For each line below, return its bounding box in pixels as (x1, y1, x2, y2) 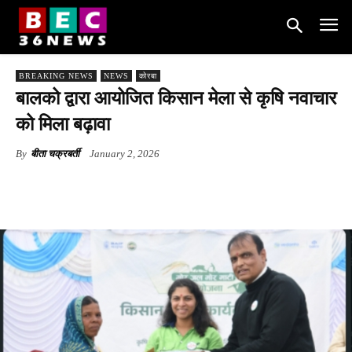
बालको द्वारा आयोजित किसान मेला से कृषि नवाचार (16, 87, 336, 108)
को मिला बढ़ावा (16, 113, 110, 134)
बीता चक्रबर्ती (31, 147, 79, 159)
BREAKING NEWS (19, 71, 93, 80)
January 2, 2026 (90, 147, 159, 159)
